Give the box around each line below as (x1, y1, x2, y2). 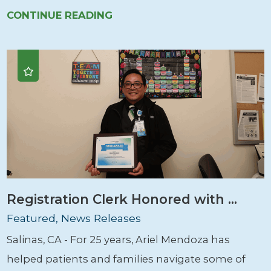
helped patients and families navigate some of (7, 253, 246, 266)
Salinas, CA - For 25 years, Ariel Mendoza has (7, 233, 230, 246)
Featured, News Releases (7, 211, 142, 224)
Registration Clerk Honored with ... (7, 191, 238, 207)
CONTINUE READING (7, 9, 113, 22)
